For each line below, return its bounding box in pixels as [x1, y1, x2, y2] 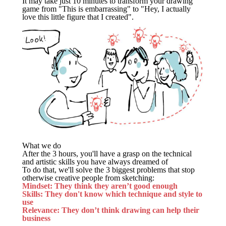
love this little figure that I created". [22, 12, 134, 21]
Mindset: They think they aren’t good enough [22, 181, 178, 190]
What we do [22, 141, 61, 150]
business [22, 213, 50, 222]
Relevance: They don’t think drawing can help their [22, 205, 199, 214]
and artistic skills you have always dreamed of [22, 157, 168, 166]
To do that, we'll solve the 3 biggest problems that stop [22, 165, 195, 174]
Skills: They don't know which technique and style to [22, 189, 202, 198]
